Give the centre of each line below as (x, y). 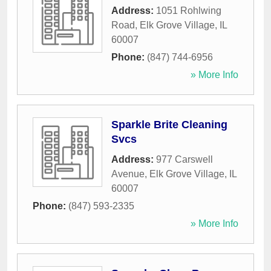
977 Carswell (184, 160)
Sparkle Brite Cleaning (169, 125)
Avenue (128, 174)
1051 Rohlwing (189, 11)
